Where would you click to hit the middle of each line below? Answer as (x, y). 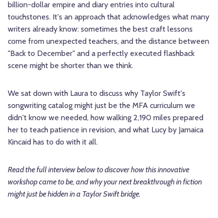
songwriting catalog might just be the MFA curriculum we (101, 106)
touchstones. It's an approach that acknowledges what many (109, 17)
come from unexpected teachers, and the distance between (109, 41)
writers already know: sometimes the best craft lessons (100, 29)
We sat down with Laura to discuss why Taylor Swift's (97, 93)
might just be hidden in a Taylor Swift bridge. (74, 194)
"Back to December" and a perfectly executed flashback (101, 54)
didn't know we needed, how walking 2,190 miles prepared (106, 118)
